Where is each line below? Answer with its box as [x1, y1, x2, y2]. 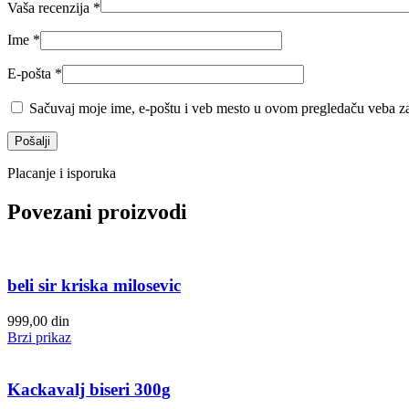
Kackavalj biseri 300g [7, 379, 171, 399]
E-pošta [7, 65, 55, 81]
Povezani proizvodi [7, 199, 187, 224]
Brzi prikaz [7, 329, 71, 345]
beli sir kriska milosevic [7, 276, 181, 296]
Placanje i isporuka [7, 164, 116, 181]
